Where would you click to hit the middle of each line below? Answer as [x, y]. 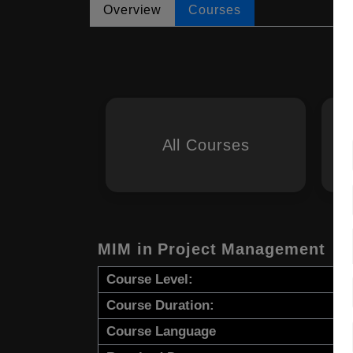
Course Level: [150, 279]
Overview [133, 10]
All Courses [206, 145]
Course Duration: [160, 305]
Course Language [161, 331]
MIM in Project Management [212, 249]
